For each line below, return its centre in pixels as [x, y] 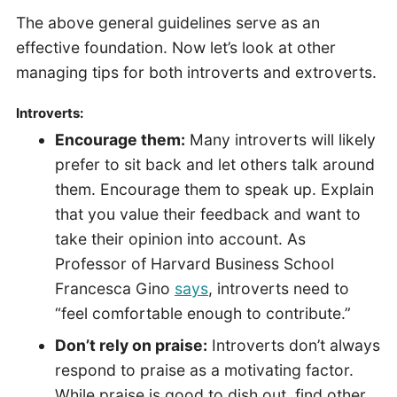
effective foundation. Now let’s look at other [175, 48]
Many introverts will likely [280, 140]
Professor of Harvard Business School [194, 264]
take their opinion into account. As [180, 239]
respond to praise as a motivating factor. [204, 370]
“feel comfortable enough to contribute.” [202, 314]
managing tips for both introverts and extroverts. [196, 73]
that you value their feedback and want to [207, 214]
